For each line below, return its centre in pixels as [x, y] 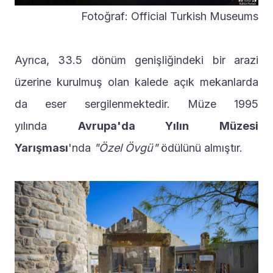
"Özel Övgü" [126, 147]
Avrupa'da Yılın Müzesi [168, 126]
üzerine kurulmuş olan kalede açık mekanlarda [136, 82]
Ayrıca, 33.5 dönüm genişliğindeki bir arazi [136, 60]
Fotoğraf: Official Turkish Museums [170, 16]
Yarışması [41, 147]
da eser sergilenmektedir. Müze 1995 [136, 104]
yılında [46, 126]
